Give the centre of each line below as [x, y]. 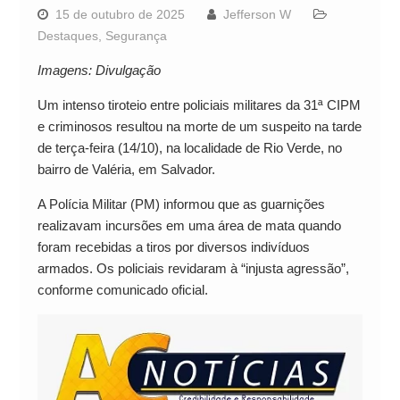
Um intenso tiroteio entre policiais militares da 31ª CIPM [199, 104]
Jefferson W [257, 14]
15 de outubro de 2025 [120, 14]
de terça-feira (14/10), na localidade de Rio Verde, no [189, 147]
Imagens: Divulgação [99, 70]
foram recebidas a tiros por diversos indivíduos [173, 246]
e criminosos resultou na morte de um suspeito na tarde [199, 126]
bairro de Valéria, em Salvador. [126, 169]
